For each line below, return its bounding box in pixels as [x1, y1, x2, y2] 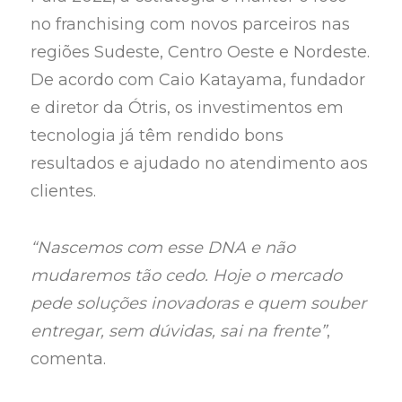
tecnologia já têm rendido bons [31, 126, 284, 146]
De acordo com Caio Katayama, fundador [31, 70, 366, 91]
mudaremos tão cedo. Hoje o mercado [31, 265, 343, 285]
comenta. [31, 348, 107, 369]
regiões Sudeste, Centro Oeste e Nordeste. [31, 42, 371, 63]
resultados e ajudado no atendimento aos [31, 153, 369, 174]
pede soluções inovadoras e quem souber [31, 293, 367, 313]
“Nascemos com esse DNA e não [31, 237, 296, 258]
